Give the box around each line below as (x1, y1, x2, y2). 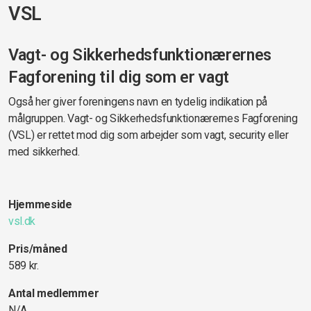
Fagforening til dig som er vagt (8, 67, 230, 87)
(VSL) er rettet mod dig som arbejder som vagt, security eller (8, 128, 289, 142)
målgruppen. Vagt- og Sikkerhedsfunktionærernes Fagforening (8, 112, 298, 125)
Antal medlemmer (8, 287, 99, 300)
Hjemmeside (8, 198, 72, 211)
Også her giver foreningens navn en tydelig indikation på (8, 95, 268, 108)
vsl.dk (8, 215, 36, 228)
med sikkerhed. (8, 145, 80, 158)
